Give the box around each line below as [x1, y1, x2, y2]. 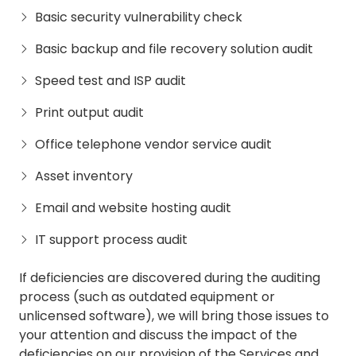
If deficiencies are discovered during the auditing [19, 269, 320, 288]
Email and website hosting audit [35, 199, 231, 218]
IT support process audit [35, 230, 188, 250]
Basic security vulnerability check [35, 8, 242, 27]
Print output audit [35, 103, 144, 122]
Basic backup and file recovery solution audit [35, 40, 313, 59]
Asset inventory [35, 167, 133, 186]
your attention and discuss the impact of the [19, 326, 297, 345]
